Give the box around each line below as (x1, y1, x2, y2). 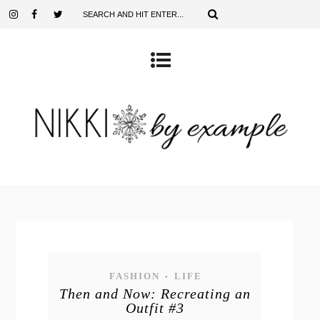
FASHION (109, 271, 160, 281)
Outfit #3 (125, 300, 184, 316)
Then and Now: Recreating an (59, 286, 251, 301)
